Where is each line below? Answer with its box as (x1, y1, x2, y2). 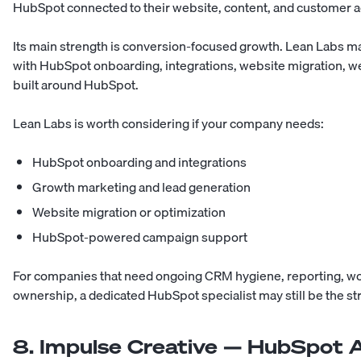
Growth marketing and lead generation (32, 176, 251, 198)
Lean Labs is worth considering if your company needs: (13, 113, 324, 135)
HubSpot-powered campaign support (32, 226, 247, 248)
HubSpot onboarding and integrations (32, 151, 247, 173)
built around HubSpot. (13, 74, 139, 96)
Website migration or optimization (32, 201, 226, 223)
